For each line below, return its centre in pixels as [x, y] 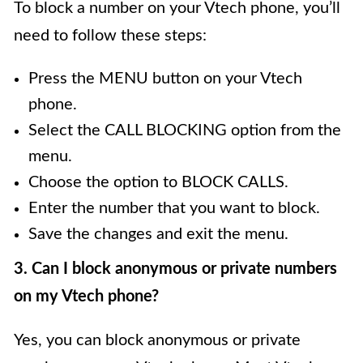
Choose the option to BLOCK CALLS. [158, 183]
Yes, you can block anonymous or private [157, 341]
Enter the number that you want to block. [174, 209]
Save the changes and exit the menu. [158, 235]
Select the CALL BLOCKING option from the [185, 131]
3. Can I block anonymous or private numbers [175, 269]
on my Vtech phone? [86, 297]
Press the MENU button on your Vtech [165, 79]
